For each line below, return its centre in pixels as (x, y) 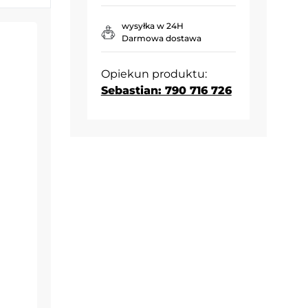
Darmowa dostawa (161, 38)
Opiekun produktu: (154, 74)
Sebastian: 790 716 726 (166, 90)
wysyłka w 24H (152, 25)
